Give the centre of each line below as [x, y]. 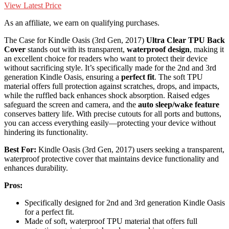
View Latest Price [33, 6]
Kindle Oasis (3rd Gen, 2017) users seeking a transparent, [130, 150]
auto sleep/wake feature [179, 105]
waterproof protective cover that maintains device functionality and [111, 159]
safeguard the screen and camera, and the [71, 105]
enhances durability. [36, 168]
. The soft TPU [179, 77]
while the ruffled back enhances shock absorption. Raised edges [107, 96]
